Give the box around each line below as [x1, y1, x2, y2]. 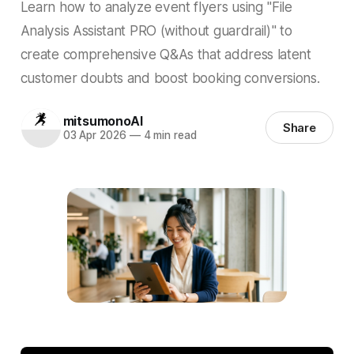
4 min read [140, 129, 197, 142]
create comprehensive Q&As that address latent [20, 45, 311, 62]
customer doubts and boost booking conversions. [20, 69, 320, 86]
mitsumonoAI [62, 113, 143, 130]
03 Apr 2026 [62, 129, 126, 142]
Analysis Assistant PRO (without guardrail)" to [20, 21, 292, 39]
